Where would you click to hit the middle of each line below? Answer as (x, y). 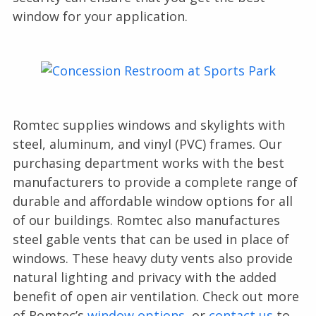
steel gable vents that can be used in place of (151, 239)
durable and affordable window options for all (152, 201)
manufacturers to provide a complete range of (155, 182)
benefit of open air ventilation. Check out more (156, 297)
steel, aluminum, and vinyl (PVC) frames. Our (147, 144)
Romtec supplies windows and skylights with (148, 125)
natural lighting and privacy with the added (144, 278)
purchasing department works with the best (148, 163)
